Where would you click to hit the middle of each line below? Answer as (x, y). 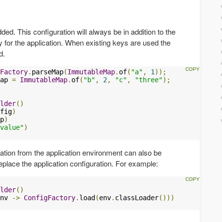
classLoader (137, 197)
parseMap (48, 72)
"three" (149, 80)
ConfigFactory (50, 197)
